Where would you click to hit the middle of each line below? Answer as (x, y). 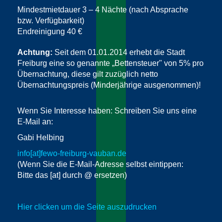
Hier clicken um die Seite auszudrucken (87, 207)
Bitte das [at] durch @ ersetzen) (72, 175)
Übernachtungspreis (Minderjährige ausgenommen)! (109, 85)
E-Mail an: (35, 122)
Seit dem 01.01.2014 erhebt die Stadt (120, 52)
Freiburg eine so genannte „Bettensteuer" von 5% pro (111, 63)
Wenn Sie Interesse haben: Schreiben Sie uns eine (107, 111)
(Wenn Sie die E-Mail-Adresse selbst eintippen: (100, 164)
